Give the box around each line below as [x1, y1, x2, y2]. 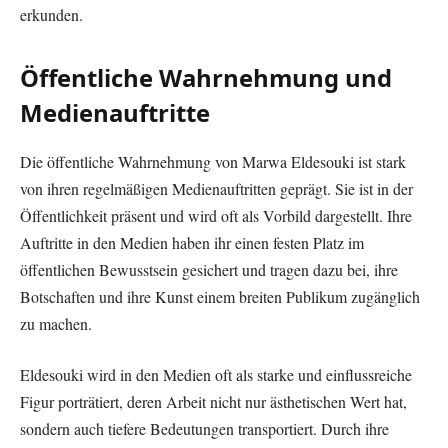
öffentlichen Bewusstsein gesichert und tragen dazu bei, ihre [20, 258, 398, 280]
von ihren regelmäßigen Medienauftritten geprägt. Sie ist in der [20, 177, 413, 199]
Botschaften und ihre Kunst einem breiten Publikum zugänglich [20, 285, 420, 307]
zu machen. [20, 312, 92, 334]
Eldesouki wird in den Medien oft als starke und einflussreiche [20, 364, 412, 386]
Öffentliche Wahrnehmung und [20, 60, 392, 94]
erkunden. [20, 3, 83, 25]
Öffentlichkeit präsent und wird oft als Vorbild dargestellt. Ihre [20, 204, 412, 226]
